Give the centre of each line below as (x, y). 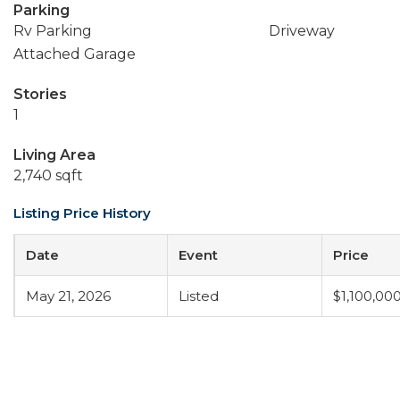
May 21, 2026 (68, 296)
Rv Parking (53, 31)
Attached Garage (75, 54)
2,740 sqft (48, 175)
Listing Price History (82, 213)
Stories (40, 94)
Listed (199, 296)
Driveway (301, 31)
